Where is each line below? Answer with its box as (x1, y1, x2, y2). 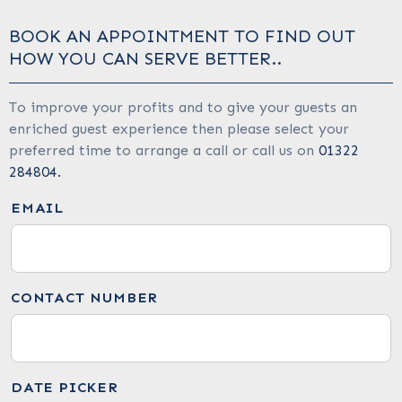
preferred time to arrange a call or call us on (9, 141, 319, 159)
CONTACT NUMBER (11, 288, 159, 306)
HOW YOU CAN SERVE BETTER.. (9, 47, 282, 69)
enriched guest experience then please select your (9, 119, 349, 137)
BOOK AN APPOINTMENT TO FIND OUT (9, 24, 355, 47)
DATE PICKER (11, 378, 118, 396)
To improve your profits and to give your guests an (9, 98, 357, 116)
